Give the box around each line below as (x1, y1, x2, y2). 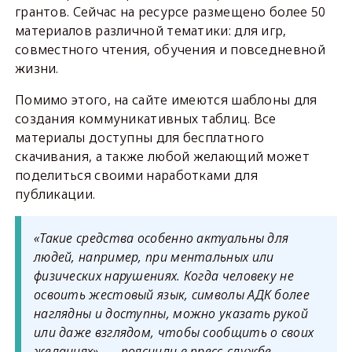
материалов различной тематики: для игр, (14, 22, 287, 39)
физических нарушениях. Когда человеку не (33, 267, 294, 284)
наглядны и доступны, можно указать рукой (33, 305, 308, 322)
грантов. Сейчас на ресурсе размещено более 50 (14, 3, 326, 20)
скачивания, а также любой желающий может (14, 148, 310, 165)
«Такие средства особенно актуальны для (33, 229, 289, 247)
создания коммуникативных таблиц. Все (14, 110, 277, 127)
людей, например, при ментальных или (33, 248, 274, 266)
